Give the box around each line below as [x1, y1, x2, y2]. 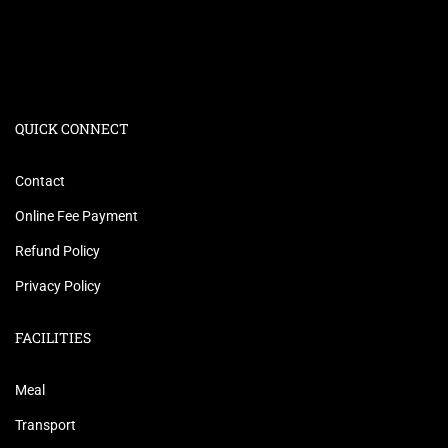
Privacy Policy [15, 277, 101, 294]
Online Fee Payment [15, 207, 138, 224]
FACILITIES [15, 327, 91, 347]
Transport [15, 416, 76, 433]
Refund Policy [15, 242, 100, 259]
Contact [15, 172, 65, 189]
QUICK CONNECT [15, 118, 129, 138]
